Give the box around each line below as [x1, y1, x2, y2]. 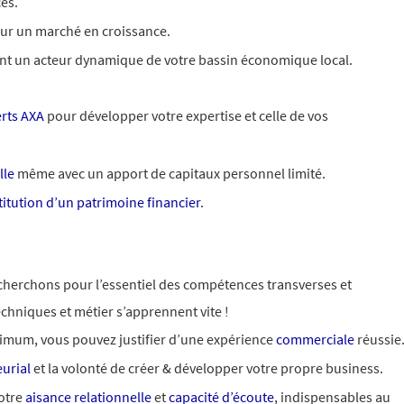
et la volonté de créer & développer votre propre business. [31, 359, 383, 377]
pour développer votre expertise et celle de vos [44, 106, 328, 124]
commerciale [273, 330, 357, 348]
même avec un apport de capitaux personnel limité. [14, 164, 326, 182]
